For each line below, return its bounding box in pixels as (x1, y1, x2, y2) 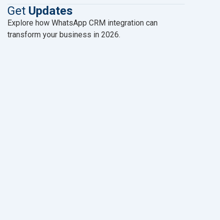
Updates (28, 4, 73, 18)
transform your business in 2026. (7, 30, 120, 39)
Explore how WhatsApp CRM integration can (7, 18, 158, 27)
